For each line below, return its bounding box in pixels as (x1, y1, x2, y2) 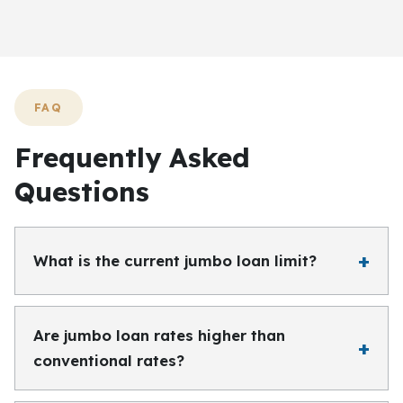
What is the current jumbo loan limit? (33, 251, 317, 270)
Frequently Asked (14, 140, 250, 174)
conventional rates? (33, 351, 184, 370)
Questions (14, 175, 149, 208)
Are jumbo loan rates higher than (33, 326, 285, 345)
